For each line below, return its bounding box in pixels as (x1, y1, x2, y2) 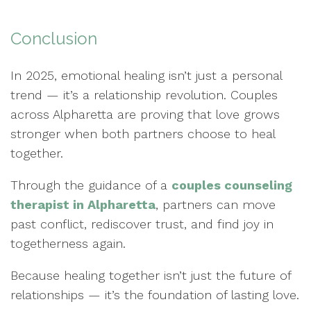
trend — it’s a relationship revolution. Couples (10, 87, 278, 102)
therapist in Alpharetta (10, 196, 155, 212)
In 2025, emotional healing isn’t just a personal (10, 67, 282, 83)
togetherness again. (10, 235, 126, 251)
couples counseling (171, 177, 292, 192)
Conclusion (10, 28, 97, 49)
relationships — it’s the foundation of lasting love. (10, 287, 299, 302)
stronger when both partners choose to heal (10, 126, 275, 141)
